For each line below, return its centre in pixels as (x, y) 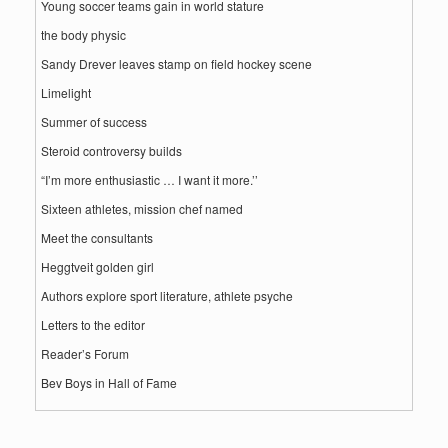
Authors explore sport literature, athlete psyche (167, 295)
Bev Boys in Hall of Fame (109, 382)
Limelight (66, 92)
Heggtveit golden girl (97, 266)
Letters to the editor (93, 324)
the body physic (83, 34)
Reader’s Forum (85, 353)
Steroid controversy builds (111, 150)
